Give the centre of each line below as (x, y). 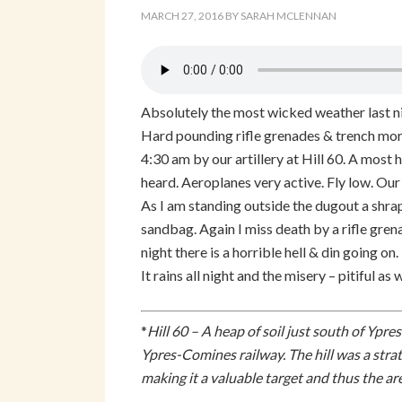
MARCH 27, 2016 (182, 16)
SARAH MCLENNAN (288, 16)
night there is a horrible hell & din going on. (270, 252)
